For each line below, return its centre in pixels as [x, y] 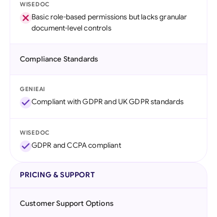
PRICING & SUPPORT [58, 175]
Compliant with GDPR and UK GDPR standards [108, 102]
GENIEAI [33, 89]
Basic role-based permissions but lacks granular [109, 17]
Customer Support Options [67, 203]
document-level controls [71, 28]
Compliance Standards [59, 59]
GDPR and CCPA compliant [76, 145]
